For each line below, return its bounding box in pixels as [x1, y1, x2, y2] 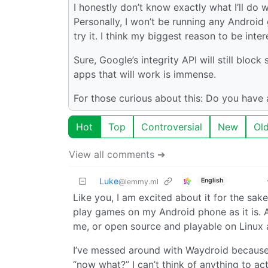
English [200, 176, 223, 185]
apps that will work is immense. [74, 68, 216, 80]
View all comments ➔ [69, 148, 165, 160]
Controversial [141, 120, 202, 133]
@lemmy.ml [118, 176, 159, 186]
